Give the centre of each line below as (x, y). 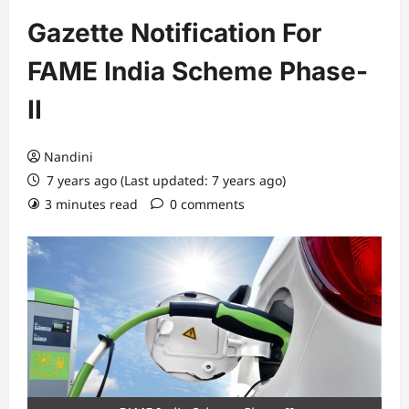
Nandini (68, 157)
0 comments (207, 204)
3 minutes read (91, 204)
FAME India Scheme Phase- (198, 71)
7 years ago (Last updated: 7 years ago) (164, 180)
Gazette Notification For (174, 33)
